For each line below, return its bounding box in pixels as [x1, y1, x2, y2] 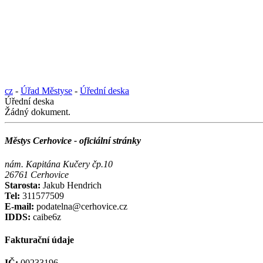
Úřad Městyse [21, 86, 72, 96]
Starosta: [5, 180, 43, 190]
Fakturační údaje [5, 234, 74, 245]
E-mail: [5, 201, 34, 211]
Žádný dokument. [5, 107, 70, 117]
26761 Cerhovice [5, 169, 69, 180]
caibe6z [31, 211, 61, 222]
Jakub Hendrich [43, 180, 102, 190]
